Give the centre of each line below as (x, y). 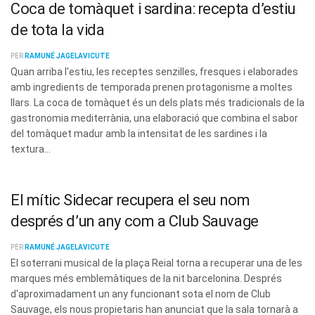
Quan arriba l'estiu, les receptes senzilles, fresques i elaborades (154, 72)
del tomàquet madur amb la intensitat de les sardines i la (139, 134)
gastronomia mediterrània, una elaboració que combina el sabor (154, 118)
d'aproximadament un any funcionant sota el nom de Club (141, 294)
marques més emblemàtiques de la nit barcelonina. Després (146, 278)
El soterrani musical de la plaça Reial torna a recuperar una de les (156, 263)
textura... (31, 149)
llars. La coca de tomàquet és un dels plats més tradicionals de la (157, 103)
